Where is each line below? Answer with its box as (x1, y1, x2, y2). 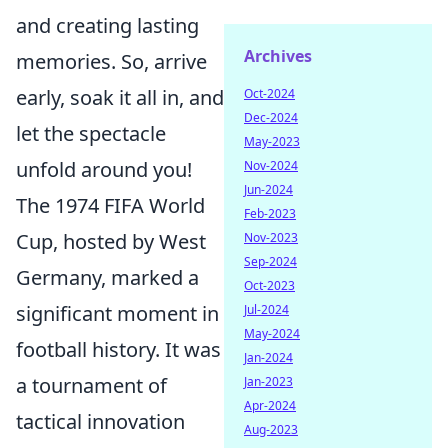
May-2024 (244, 325, 300, 342)
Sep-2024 (244, 253, 297, 270)
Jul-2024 (244, 301, 289, 318)
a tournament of (16, 372, 167, 399)
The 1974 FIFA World (16, 192, 205, 219)
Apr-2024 (244, 397, 296, 414)
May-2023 (244, 133, 300, 150)
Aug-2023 (244, 421, 298, 438)
